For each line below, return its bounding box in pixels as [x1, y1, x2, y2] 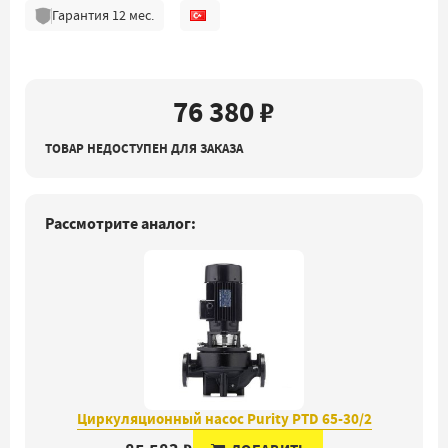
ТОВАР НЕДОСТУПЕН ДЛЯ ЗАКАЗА [45, 140, 243, 157]
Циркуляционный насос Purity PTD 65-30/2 [76, 409, 372, 429]
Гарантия [51, 6, 112, 24]
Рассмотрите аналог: [45, 213, 196, 234]
